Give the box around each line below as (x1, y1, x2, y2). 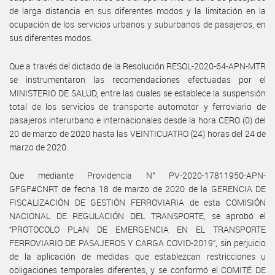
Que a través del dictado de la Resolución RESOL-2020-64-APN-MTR (9, 60, 266, 72)
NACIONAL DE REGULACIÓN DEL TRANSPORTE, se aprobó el (9, 209, 266, 222)
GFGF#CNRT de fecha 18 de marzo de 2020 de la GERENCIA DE (9, 182, 266, 195)
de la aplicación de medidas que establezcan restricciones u (9, 250, 266, 262)
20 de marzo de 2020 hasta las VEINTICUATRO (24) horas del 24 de (9, 127, 266, 139)
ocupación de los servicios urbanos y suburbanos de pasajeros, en (9, 18, 266, 30)
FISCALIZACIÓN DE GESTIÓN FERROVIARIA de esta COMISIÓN (9, 196, 266, 208)
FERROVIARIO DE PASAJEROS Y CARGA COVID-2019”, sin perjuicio (9, 236, 266, 249)
